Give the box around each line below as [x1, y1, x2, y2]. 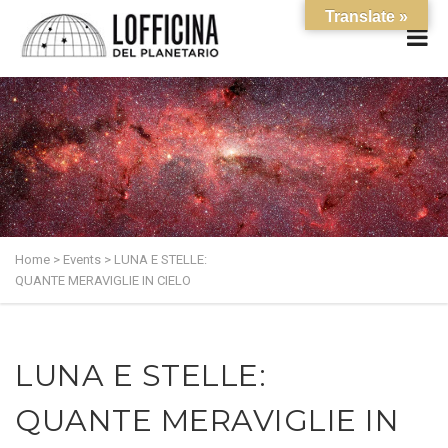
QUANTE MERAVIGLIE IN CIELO [15, 273, 191, 288]
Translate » [325, 8, 408, 25]
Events [63, 252, 101, 267]
